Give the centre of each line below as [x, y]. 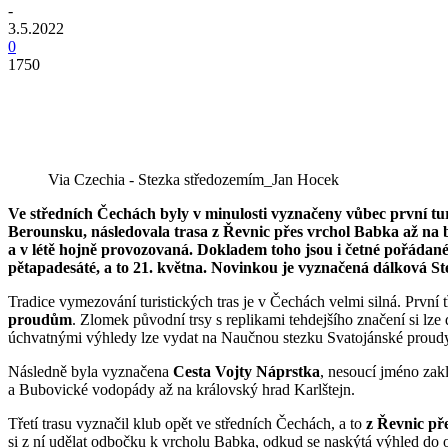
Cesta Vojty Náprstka [246, 371]
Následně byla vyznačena [90, 371]
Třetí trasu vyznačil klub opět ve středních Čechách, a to [187, 423]
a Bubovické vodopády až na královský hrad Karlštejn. [181, 389]
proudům [40, 319]
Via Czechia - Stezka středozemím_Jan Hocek [193, 179]
